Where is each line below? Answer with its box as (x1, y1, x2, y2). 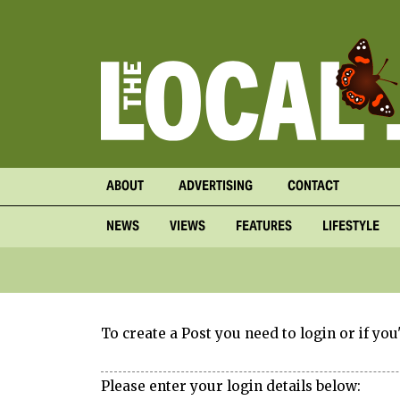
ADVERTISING (179, 172, 253, 203)
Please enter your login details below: (100, 377, 361, 395)
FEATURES (236, 212, 292, 243)
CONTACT (287, 172, 339, 203)
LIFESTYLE (322, 212, 379, 243)
